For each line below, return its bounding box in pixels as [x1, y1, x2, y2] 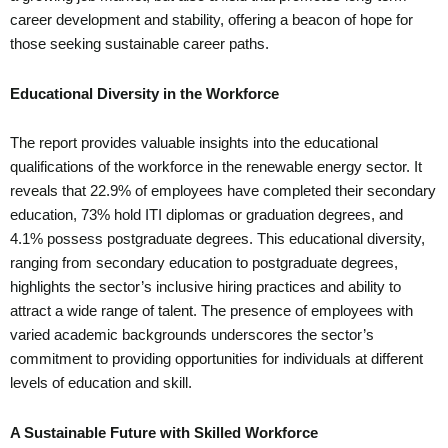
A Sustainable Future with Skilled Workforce [10, 424, 318, 441]
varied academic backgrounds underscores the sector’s [10, 327, 374, 344]
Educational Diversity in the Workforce [10, 85, 279, 102]
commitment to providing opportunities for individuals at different [10, 351, 423, 368]
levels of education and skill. [10, 375, 192, 392]
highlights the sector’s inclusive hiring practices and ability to [10, 279, 401, 296]
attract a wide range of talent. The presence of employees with [10, 303, 413, 320]
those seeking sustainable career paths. [10, 36, 269, 53]
